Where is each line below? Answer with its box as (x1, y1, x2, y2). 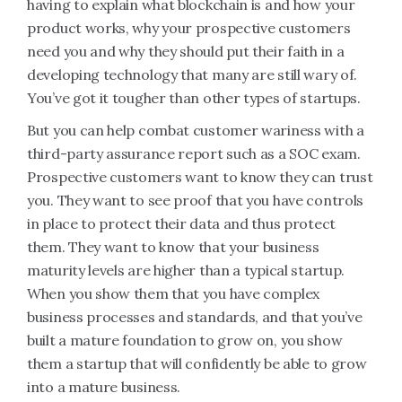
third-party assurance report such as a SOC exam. (27, 144, 361, 162)
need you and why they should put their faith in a (27, 42, 345, 60)
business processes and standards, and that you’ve (27, 308, 363, 326)
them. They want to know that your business (27, 238, 319, 256)
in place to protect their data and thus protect (27, 214, 336, 232)
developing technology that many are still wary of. (27, 66, 358, 83)
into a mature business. (27, 378, 181, 396)
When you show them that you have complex (27, 284, 320, 302)
